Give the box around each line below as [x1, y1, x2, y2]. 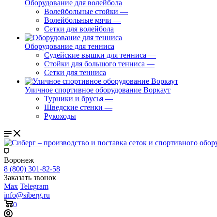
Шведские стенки [44, 103, 103, 111]
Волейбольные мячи [44, 16, 111, 24]
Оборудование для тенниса [25, 42, 114, 50]
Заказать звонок [4, 173, 56, 182]
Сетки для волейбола [44, 25, 114, 33]
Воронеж [4, 156, 34, 164]
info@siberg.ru [4, 191, 50, 199]
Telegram [20, 182, 48, 190]
